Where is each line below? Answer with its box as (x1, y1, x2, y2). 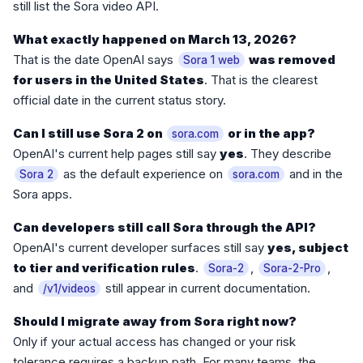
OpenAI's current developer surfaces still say (13, 240, 267, 256)
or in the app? (225, 126, 315, 142)
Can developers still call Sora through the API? (13, 220, 316, 236)
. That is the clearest (204, 72, 318, 88)
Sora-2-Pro (263, 262, 321, 275)
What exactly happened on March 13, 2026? (13, 32, 297, 48)
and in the (286, 166, 343, 182)
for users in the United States (13, 72, 204, 88)
